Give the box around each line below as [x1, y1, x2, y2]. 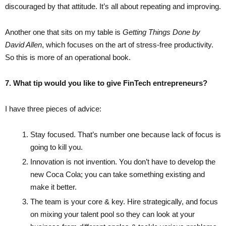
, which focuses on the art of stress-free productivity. [42, 40, 213, 49]
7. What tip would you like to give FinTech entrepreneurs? [5, 78, 207, 87]
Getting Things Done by [123, 27, 200, 36]
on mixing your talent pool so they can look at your [30, 209, 195, 218]
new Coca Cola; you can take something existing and [30, 169, 205, 179]
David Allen [5, 40, 42, 49]
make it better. [30, 182, 77, 191]
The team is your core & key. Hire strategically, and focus [30, 197, 218, 206]
